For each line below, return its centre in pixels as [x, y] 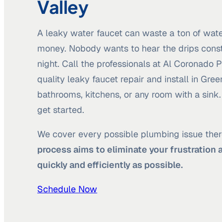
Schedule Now [67, 189]
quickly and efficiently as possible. [110, 165]
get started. [61, 110]
